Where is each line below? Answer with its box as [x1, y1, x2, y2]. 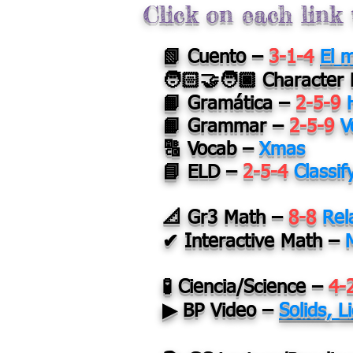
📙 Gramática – [162, 95, 295, 113]
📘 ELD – [162, 163, 243, 182]
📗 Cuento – [162, 48, 269, 67]
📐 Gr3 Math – [162, 209, 288, 228]
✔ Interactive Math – [162, 232, 345, 251]
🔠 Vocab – [162, 140, 259, 159]
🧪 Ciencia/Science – [162, 278, 329, 297]
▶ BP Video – [162, 302, 279, 321]
